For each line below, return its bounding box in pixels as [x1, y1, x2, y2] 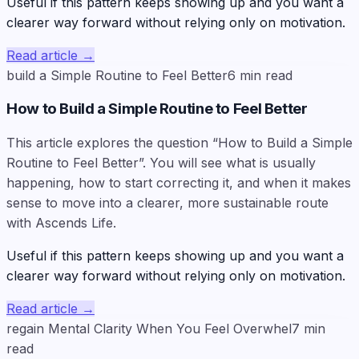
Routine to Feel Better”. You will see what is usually [6, 155, 316, 171]
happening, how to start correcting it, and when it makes [6, 175, 351, 192]
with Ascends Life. [6, 215, 116, 232]
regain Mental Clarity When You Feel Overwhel [6, 321, 292, 337]
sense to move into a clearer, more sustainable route [6, 195, 329, 212]
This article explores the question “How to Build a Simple [6, 135, 353, 151]
